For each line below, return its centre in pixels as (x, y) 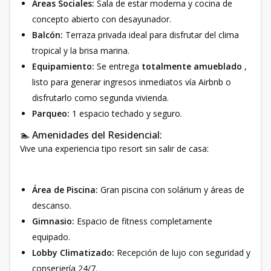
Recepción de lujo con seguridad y (184, 253)
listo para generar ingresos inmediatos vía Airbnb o (132, 82)
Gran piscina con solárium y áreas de (171, 190)
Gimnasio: (54, 221)
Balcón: (47, 35)
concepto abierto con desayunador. (102, 19)
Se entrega (118, 66)
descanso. (52, 205)
